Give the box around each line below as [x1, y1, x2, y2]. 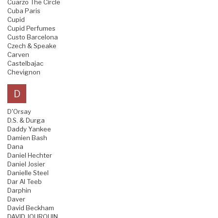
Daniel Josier [7, 160, 45, 168]
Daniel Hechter [7, 151, 52, 160]
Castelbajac [7, 59, 43, 68]
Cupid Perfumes [7, 24, 55, 33]
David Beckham [7, 204, 54, 212]
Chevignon [7, 68, 40, 76]
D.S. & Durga [7, 116, 45, 125]
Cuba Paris [7, 7, 40, 15]
